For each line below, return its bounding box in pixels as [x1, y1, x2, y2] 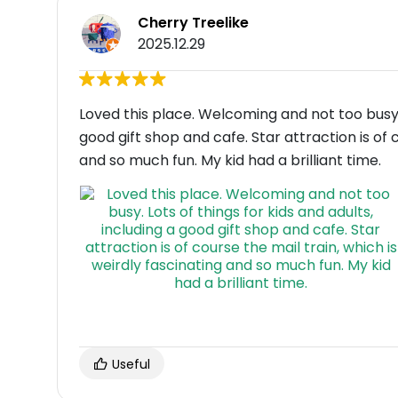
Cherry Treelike [138, 12, 249, 34]
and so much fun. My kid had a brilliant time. [79, 150, 381, 171]
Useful [108, 355, 150, 374]
